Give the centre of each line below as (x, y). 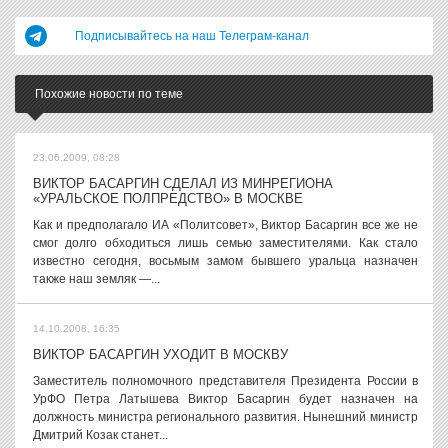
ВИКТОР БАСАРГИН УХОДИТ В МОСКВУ (160, 354)
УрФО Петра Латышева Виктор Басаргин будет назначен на (225, 399)
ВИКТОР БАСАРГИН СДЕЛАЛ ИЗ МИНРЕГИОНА (183, 183)
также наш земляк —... (96, 279)
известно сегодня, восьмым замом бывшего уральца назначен (225, 261)
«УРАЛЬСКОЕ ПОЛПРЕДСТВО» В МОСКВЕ (168, 198)
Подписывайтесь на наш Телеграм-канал (192, 36)
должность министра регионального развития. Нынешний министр (225, 417)
